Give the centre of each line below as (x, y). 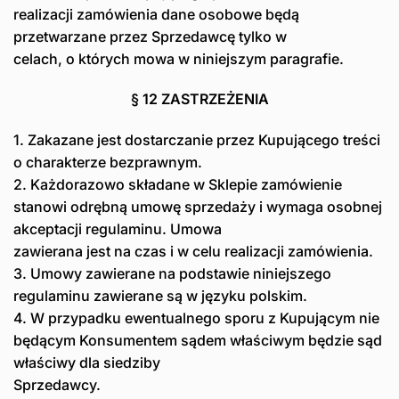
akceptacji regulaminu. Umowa (118, 229)
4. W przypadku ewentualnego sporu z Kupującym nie (196, 318)
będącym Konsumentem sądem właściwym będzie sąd (198, 341)
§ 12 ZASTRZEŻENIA (199, 99)
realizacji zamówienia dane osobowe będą (156, 14)
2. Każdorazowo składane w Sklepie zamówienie (178, 185)
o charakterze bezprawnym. (108, 163)
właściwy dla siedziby (87, 363)
